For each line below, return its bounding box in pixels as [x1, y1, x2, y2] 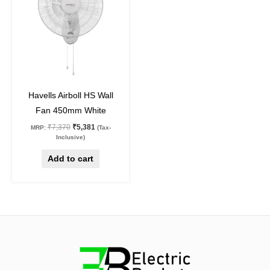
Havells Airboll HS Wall [28, 91, 113, 101]
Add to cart [48, 154, 93, 164]
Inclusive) [56, 134, 85, 141]
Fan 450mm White [35, 106, 106, 116]
